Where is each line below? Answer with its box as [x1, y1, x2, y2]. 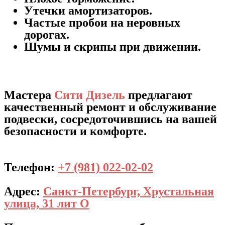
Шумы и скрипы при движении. [24, 40, 201, 53]
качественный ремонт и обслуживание [4, 100, 216, 114]
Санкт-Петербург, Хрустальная [43, 185, 214, 198]
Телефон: [4, 161, 58, 174]
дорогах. [24, 28, 69, 41]
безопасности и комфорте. [4, 125, 147, 138]
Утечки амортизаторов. [24, 4, 152, 17]
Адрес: [4, 185, 43, 198]
